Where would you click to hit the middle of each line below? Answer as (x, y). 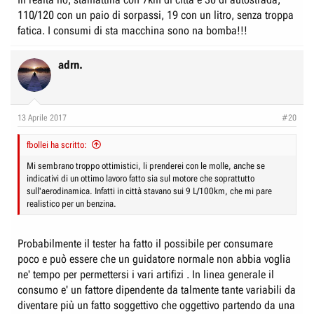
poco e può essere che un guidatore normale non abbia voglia (154, 259)
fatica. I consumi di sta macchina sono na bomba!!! (132, 30)
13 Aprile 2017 (42, 118)
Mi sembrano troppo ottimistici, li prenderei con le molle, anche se (146, 166)
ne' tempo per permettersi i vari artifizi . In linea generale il (146, 274)
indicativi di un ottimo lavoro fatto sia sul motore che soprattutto (141, 178)
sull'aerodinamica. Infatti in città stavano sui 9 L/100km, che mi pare (149, 191)
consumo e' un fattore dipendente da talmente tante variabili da (157, 290)
